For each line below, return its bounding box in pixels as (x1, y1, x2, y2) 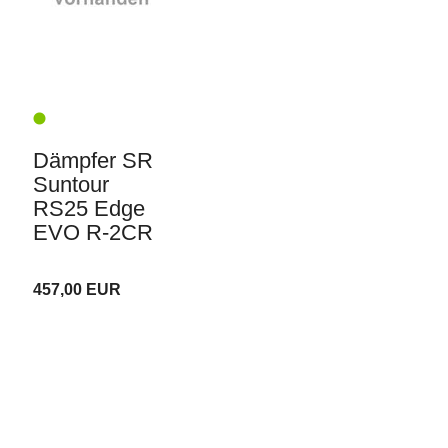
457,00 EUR (32, 281, 121, 299)
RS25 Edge (32, 196, 145, 222)
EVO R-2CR (32, 220, 153, 246)
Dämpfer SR (32, 148, 153, 174)
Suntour (32, 172, 109, 198)
